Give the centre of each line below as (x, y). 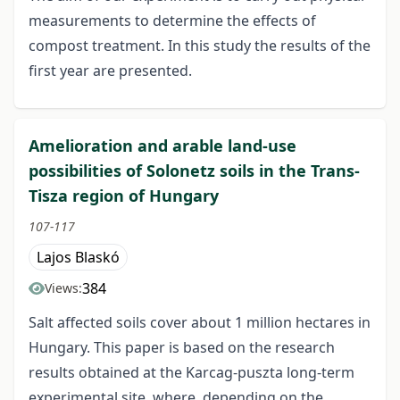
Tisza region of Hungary (124, 196)
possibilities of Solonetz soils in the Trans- (194, 171)
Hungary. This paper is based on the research (182, 348)
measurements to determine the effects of (172, 21)
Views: (63, 288)
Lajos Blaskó (78, 258)
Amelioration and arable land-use (162, 146)
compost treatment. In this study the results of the (200, 46)
